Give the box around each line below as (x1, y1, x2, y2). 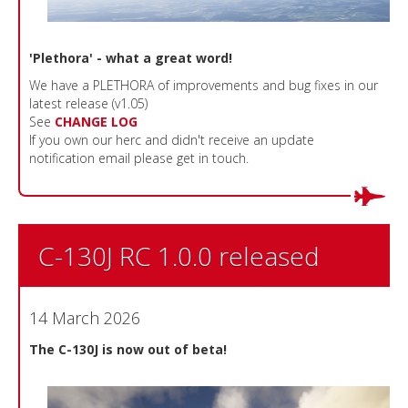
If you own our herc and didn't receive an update (29, 131, 314, 149)
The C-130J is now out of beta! (29, 341, 227, 359)
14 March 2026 (29, 307, 140, 330)
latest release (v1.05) (29, 95, 148, 113)
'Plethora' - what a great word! (29, 49, 232, 67)
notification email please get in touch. (29, 149, 249, 168)
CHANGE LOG (55, 113, 138, 131)
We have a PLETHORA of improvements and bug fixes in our (29, 76, 378, 95)
